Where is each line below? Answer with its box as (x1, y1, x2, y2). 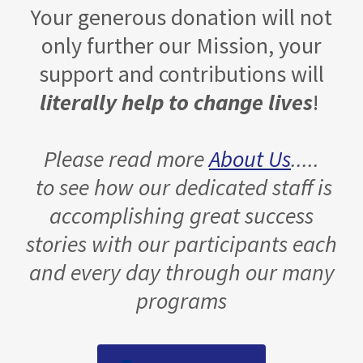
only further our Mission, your (41, 31, 322, 60)
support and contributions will (39, 59, 324, 88)
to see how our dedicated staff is (31, 173, 332, 202)
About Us (209, 144, 291, 173)
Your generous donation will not (31, 2, 332, 32)
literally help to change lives (40, 88, 313, 117)
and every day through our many (28, 258, 335, 287)
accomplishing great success (49, 201, 314, 230)
